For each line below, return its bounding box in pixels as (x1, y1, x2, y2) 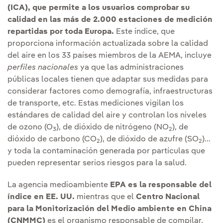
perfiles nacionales (7, 63, 78, 72)
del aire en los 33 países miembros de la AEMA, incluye (7, 51, 212, 60)
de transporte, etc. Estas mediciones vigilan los (7, 99, 184, 108)
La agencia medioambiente (7, 181, 110, 189)
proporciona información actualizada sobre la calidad (7, 39, 208, 48)
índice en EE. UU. (7, 193, 75, 201)
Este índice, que (114, 27, 175, 36)
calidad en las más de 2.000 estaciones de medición (7, 15, 213, 24)
